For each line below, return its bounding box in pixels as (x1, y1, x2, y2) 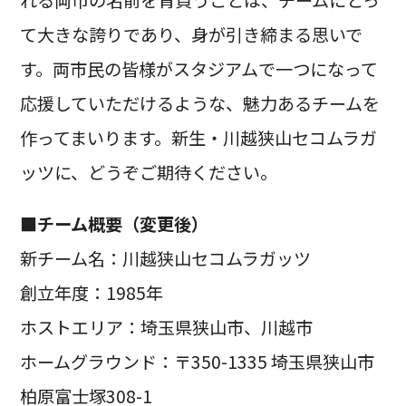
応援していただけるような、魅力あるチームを (19, 90, 380, 116)
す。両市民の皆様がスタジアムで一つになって (19, 55, 378, 82)
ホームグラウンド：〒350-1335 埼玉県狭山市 (19, 348, 374, 374)
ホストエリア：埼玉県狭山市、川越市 (19, 314, 313, 340)
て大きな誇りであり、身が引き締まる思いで (19, 21, 362, 47)
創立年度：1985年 (19, 279, 163, 305)
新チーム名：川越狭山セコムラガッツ (19, 245, 311, 271)
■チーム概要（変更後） (19, 210, 208, 237)
